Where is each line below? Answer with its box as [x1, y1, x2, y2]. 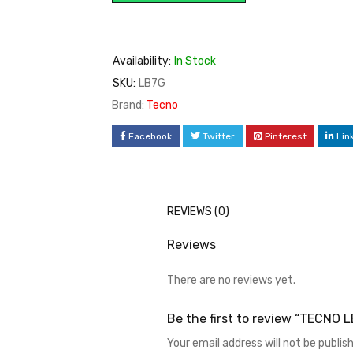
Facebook [128, 131, 172, 142]
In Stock [174, 54, 216, 68]
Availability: [113, 54, 171, 68]
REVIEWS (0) [167, 205, 229, 218]
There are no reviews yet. [167, 273, 295, 287]
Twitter [203, 131, 235, 142]
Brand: [112, 98, 147, 112]
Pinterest [265, 131, 307, 142]
